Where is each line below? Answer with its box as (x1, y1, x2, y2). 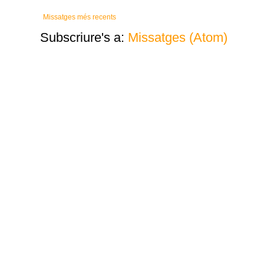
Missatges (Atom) (128, 30, 227, 45)
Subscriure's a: (40, 30, 128, 45)
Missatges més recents (43, 12, 116, 21)
